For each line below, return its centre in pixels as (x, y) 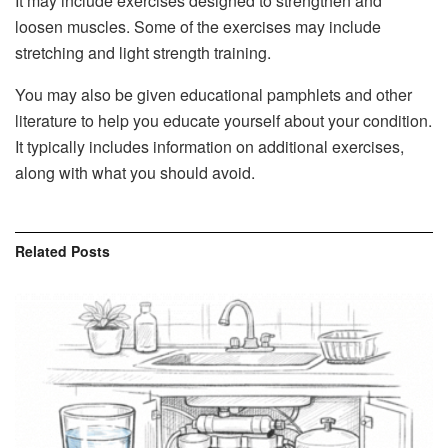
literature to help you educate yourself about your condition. (223, 121)
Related (41, 251)
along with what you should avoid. (135, 173)
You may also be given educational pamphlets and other (213, 95)
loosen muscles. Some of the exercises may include (198, 27)
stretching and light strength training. (143, 53)
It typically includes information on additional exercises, (209, 147)
